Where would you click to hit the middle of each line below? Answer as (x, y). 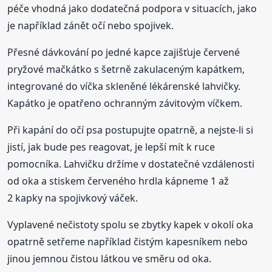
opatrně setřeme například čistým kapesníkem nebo (128, 242)
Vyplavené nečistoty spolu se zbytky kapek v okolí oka (131, 225)
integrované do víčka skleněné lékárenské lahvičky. (124, 87)
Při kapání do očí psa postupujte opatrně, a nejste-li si (131, 130)
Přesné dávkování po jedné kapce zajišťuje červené (124, 53)
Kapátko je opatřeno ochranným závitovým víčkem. (125, 104)
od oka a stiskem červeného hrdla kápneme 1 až (118, 181)
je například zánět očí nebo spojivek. (91, 26)
